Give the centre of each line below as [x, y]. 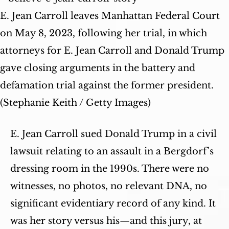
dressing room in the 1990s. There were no [110, 169]
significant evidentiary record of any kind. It [113, 203]
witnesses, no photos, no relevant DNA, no [109, 186]
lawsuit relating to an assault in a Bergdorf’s [112, 151]
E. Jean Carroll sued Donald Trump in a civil [113, 134]
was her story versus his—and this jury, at [106, 221]
